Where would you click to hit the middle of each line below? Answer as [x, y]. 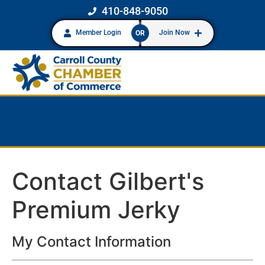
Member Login [98, 33]
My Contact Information [91, 241]
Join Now [174, 33]
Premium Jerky [96, 209]
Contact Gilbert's [108, 181]
